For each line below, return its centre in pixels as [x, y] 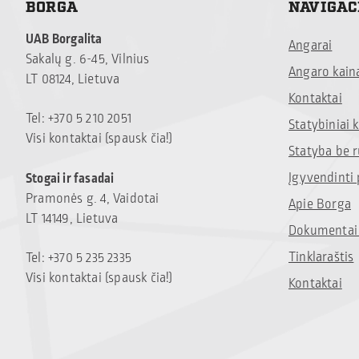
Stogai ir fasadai [70, 179]
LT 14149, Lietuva [72, 219]
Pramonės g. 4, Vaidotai [93, 199]
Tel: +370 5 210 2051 [79, 119]
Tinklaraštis [321, 258]
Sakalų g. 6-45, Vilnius [88, 60]
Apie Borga [320, 205]
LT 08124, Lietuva [73, 80]
